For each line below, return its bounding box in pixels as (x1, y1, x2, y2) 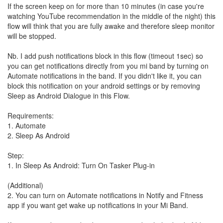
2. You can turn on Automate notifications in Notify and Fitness (7, 190, 203, 200)
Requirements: (7, 111, 54, 120)
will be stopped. (7, 31, 56, 41)
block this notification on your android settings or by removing (7, 81, 200, 91)
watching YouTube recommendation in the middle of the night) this (7, 11, 216, 21)
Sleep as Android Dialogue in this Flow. (7, 91, 130, 101)
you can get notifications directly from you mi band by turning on (7, 61, 209, 71)
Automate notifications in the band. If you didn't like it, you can (7, 71, 202, 81)
